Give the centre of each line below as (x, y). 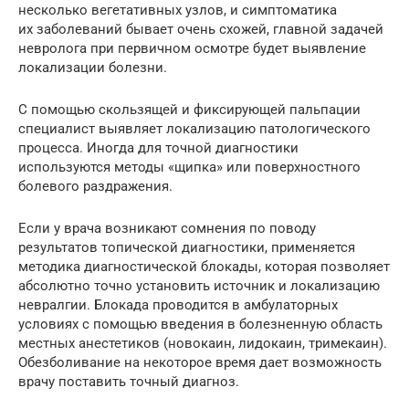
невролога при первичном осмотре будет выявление (192, 48)
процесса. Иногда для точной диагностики (158, 147)
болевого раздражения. (95, 186)
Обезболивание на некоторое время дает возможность (200, 362)
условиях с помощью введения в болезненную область (200, 324)
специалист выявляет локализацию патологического (194, 128)
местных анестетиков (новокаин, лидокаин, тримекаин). (203, 343)
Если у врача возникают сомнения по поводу (167, 228)
